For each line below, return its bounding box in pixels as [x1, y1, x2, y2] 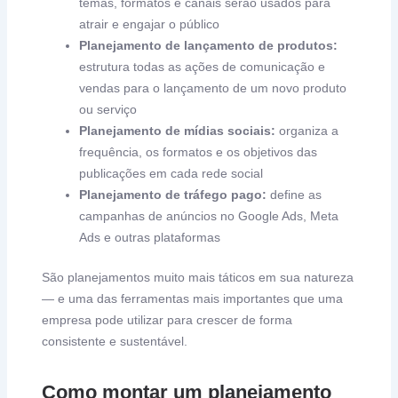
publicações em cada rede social [79, 166, 264, 181]
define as [267, 187, 322, 203]
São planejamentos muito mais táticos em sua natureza [42, 270, 354, 285]
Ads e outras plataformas [79, 230, 221, 245]
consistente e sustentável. [42, 334, 188, 349]
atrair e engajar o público [79, 17, 220, 32]
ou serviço [79, 102, 138, 117]
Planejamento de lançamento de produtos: [79, 38, 338, 53]
